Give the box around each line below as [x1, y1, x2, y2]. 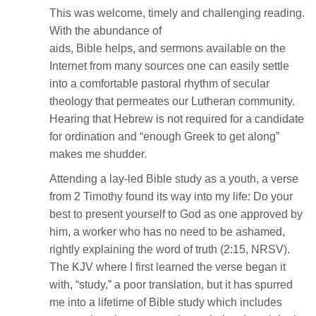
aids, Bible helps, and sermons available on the [49, 42, 286, 54]
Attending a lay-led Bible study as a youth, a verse [49, 172, 298, 185]
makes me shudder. [49, 147, 147, 160]
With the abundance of [49, 24, 162, 37]
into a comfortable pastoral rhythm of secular [49, 77, 269, 90]
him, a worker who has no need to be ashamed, [49, 225, 285, 238]
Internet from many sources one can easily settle [49, 59, 289, 72]
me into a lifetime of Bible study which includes [49, 296, 282, 308]
